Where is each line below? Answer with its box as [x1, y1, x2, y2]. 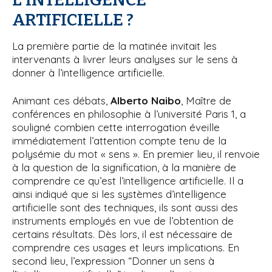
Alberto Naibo [110, 93, 181, 107]
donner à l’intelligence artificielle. [12, 66, 165, 79]
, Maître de [181, 93, 231, 107]
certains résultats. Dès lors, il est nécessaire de [12, 227, 233, 240]
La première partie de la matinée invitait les [12, 39, 217, 52]
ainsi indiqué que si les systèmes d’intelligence [12, 187, 226, 200]
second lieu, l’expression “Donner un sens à [12, 254, 214, 267]
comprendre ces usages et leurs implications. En [12, 240, 239, 254]
